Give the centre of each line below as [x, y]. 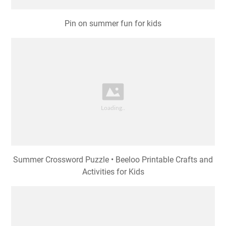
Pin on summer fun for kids [113, 24]
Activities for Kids [113, 172]
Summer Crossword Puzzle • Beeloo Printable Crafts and [113, 159]
